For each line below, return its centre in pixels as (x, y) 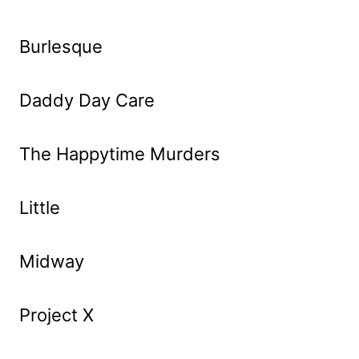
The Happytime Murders (120, 154)
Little (40, 208)
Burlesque (61, 47)
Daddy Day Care (87, 101)
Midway (52, 262)
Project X (56, 315)
